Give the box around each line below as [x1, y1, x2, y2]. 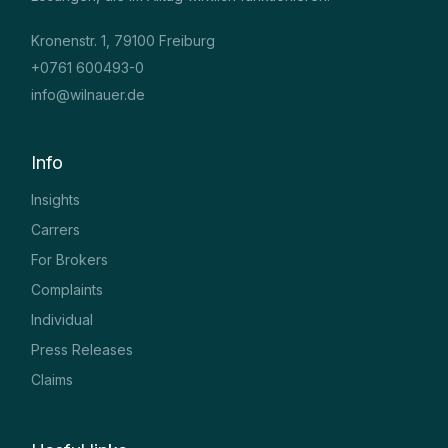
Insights [31, 190, 81, 208]
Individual [31, 310, 94, 328]
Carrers [31, 220, 81, 238]
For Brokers [31, 250, 109, 268]
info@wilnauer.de [31, 85, 146, 103]
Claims [31, 370, 74, 388]
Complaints [31, 280, 104, 298]
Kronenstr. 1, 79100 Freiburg [31, 31, 216, 49]
